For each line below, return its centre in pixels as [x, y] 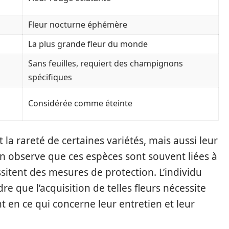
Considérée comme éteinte [80, 103]
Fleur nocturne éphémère [78, 25]
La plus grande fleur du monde [88, 44]
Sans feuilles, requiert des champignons [106, 63]
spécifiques [50, 77]
